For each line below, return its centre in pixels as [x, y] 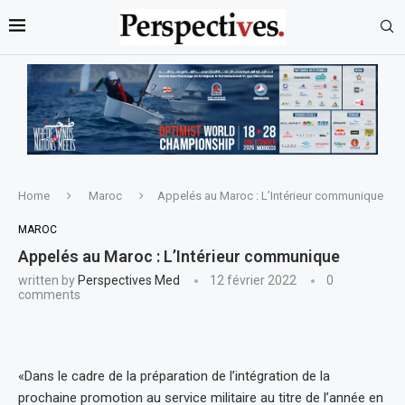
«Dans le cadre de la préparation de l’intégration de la [174, 376]
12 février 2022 [253, 280]
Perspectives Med [129, 280]
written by [48, 280]
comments [49, 294]
